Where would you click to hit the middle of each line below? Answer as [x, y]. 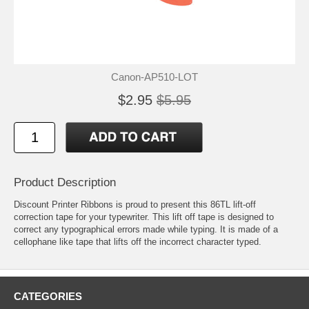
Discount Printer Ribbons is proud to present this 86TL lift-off [135, 204]
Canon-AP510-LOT [154, 77]
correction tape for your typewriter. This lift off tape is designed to [144, 217]
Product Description [65, 182]
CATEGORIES [48, 296]
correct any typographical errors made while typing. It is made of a [146, 229]
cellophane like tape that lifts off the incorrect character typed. [138, 241]
